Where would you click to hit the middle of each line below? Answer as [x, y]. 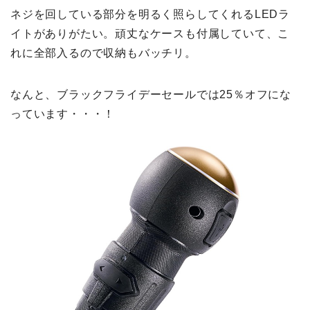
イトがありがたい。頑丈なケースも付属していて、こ [150, 34]
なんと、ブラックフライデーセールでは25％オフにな [151, 95]
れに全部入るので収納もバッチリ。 [103, 53]
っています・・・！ [63, 114]
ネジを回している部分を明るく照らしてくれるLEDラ [150, 15]
